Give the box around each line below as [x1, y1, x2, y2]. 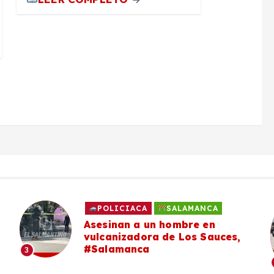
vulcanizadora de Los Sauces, [84, 231, 241, 243]
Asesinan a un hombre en [84, 218, 215, 231]
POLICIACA [97, 204, 148, 213]
